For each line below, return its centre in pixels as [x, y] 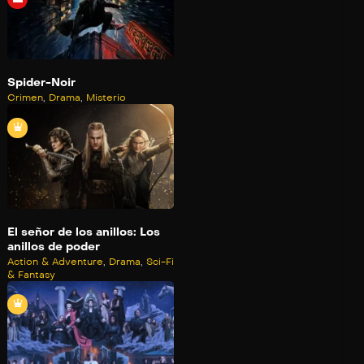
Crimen [25, 97]
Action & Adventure [55, 261]
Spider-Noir [41, 82]
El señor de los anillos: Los [84, 232]
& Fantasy [31, 274]
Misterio [106, 97]
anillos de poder [54, 246]
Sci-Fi [160, 261]
